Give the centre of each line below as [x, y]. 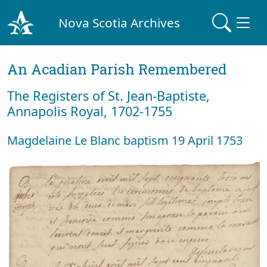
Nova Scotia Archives [119, 22]
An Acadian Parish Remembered [117, 69]
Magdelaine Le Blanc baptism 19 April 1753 [125, 140]
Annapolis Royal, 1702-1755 [90, 111]
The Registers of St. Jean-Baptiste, [108, 96]
